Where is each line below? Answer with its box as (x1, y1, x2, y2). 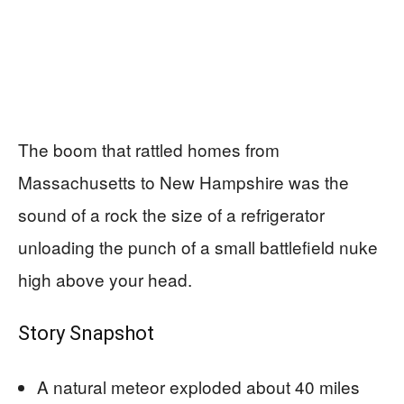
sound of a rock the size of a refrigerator (18, 202, 325, 227)
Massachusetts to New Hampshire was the (18, 170, 349, 195)
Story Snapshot (18, 322, 154, 345)
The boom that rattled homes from (18, 137, 280, 162)
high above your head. (18, 267, 192, 292)
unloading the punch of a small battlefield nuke (18, 234, 378, 260)
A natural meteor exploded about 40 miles (37, 374, 360, 399)
